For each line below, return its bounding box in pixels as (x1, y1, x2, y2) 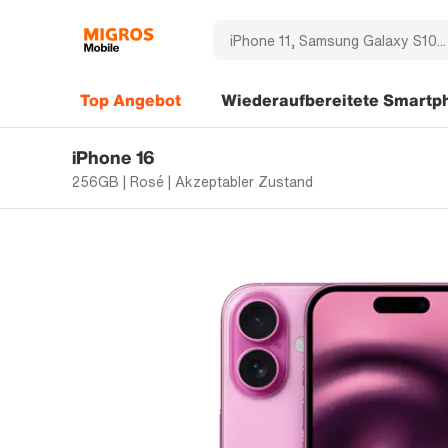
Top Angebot (80, 88, 181, 112)
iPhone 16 (72, 144, 154, 170)
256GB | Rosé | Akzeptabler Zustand (72, 171, 313, 192)
